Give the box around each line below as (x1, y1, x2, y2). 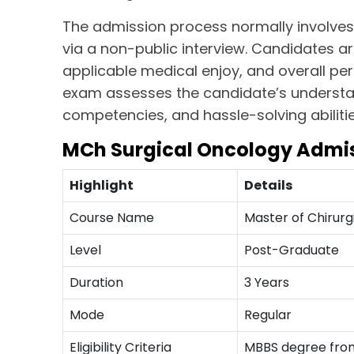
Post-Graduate (244, 241, 340, 259)
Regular (244, 306, 292, 324)
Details (244, 176, 293, 194)
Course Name (70, 209, 155, 227)
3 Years (244, 273, 290, 292)
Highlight (70, 176, 134, 194)
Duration (70, 273, 124, 292)
